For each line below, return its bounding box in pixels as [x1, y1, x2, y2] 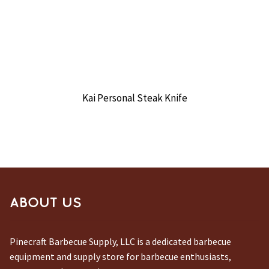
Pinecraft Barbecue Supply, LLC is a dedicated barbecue [10, 235, 231, 247]
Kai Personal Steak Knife [82, 91, 187, 105]
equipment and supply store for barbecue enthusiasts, [10, 250, 231, 262]
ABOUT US [10, 193, 82, 211]
